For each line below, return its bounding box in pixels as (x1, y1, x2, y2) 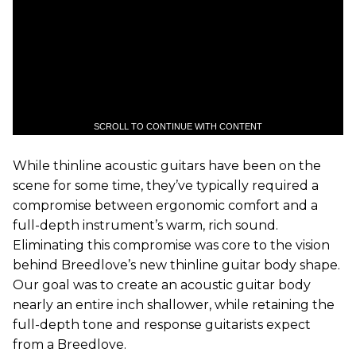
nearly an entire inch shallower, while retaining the (13, 296, 335, 312)
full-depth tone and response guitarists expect (13, 316, 311, 332)
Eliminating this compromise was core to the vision (13, 237, 330, 253)
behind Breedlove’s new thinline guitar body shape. (13, 257, 340, 273)
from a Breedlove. (13, 336, 126, 352)
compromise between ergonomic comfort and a (13, 197, 318, 213)
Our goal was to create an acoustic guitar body (13, 277, 311, 292)
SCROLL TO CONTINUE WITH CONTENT (94, 121, 262, 131)
